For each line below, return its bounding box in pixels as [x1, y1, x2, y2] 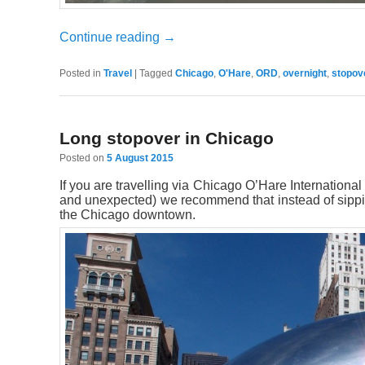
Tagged [139, 68, 173, 80]
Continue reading [59, 30, 163, 45]
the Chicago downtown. [59, 207, 196, 222]
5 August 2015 [106, 152, 174, 164]
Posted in [59, 68, 101, 80]
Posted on [59, 152, 107, 164]
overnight [282, 68, 327, 80]
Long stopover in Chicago [59, 128, 274, 147]
